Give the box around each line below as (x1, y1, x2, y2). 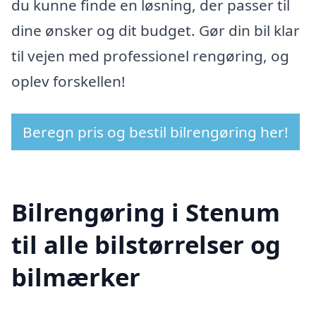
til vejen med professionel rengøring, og (11, 46, 289, 66)
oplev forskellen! (11, 71, 126, 92)
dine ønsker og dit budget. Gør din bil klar (11, 20, 300, 41)
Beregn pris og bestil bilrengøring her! (23, 121, 288, 142)
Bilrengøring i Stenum (11, 195, 280, 229)
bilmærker (11, 260, 140, 293)
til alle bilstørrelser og (11, 227, 281, 261)
